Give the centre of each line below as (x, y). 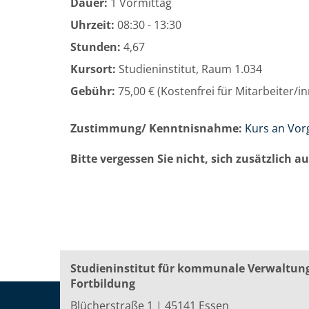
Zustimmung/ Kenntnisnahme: (156, 128)
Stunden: (96, 47)
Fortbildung (103, 283)
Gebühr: (93, 91)
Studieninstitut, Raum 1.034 (192, 69)
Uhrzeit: (92, 25)
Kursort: (93, 69)
